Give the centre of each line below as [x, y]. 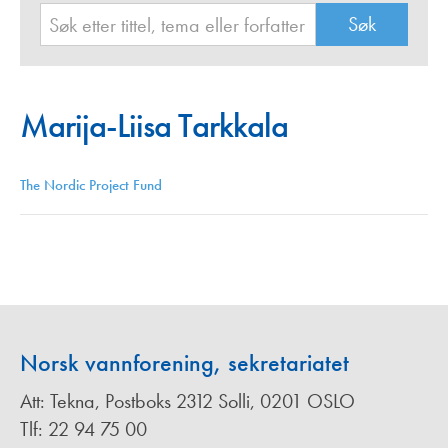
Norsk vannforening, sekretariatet [184, 363]
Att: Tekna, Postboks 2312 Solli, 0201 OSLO [187, 401]
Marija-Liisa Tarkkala [154, 126]
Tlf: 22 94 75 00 [83, 429]
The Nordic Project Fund [91, 185]
